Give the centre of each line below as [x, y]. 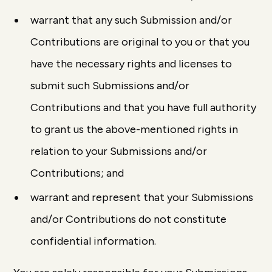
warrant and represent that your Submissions [142, 197]
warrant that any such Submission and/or [131, 20]
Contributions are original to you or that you [140, 42]
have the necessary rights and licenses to [131, 64]
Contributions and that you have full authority [144, 107]
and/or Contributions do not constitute [129, 219]
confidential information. [93, 241]
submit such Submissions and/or [110, 86]
